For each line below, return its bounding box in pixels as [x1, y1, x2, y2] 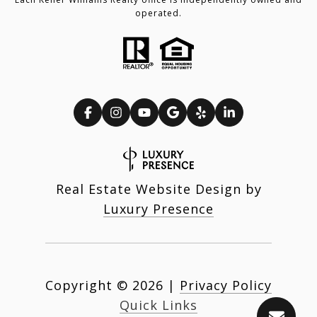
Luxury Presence [103, 200, 214, 218]
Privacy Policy [180, 277, 272, 294]
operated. [135, 6, 182, 19]
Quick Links [120, 296, 197, 314]
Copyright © [45, 277, 128, 294]
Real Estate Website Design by [55, 180, 262, 198]
